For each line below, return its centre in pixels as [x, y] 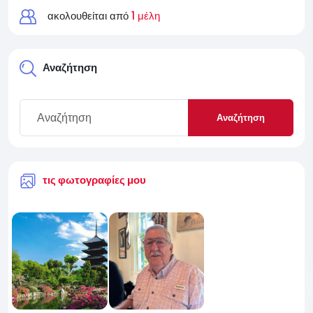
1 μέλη [146, 16]
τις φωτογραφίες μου [94, 180]
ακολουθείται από [89, 16]
